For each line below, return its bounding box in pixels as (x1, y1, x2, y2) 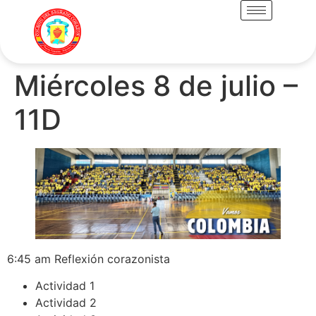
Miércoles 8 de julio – (14, 68, 298, 103)
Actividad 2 (35, 295, 97, 310)
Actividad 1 (35, 278, 95, 293)
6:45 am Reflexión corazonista (7, 251, 170, 266)
